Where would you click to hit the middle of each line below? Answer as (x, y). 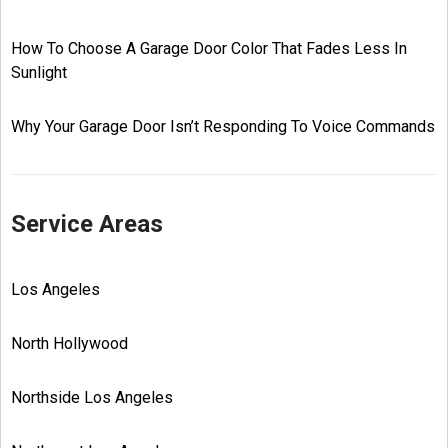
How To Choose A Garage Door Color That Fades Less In (209, 48)
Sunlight (39, 72)
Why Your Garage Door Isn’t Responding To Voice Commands (223, 126)
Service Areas (87, 223)
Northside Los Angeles (92, 397)
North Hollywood (69, 343)
